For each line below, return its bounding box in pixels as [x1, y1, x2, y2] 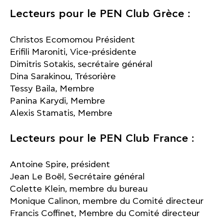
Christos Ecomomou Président [10, 35, 135, 45]
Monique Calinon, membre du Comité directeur [10, 196, 203, 206]
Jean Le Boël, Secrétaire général [10, 172, 145, 182]
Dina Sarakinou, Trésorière [10, 71, 116, 82]
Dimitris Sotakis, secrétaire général [10, 59, 153, 69]
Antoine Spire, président [10, 159, 110, 170]
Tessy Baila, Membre [10, 84, 94, 94]
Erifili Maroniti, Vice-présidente [10, 47, 136, 57]
